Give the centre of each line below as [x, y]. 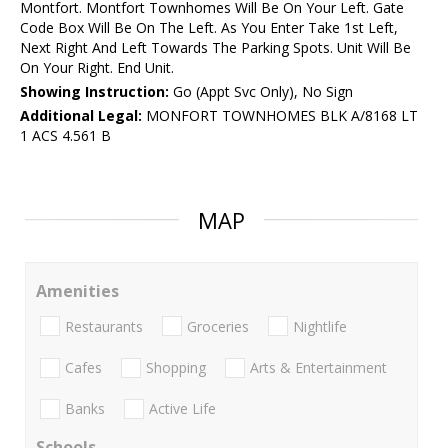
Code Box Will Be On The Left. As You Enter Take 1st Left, [209, 28]
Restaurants [104, 326]
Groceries [218, 326]
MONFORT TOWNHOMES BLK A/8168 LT [280, 116]
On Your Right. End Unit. [97, 68]
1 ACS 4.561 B [65, 136]
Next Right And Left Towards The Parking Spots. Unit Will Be [215, 48]
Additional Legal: [81, 116]
